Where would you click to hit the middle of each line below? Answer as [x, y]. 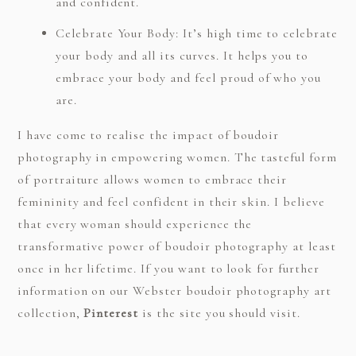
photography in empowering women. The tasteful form [177, 157]
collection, [50, 313]
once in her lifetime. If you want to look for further [168, 268]
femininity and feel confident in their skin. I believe [171, 201]
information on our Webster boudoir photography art [174, 290]
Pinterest [111, 313]
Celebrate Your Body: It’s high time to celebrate [197, 33]
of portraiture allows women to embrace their [152, 179]
